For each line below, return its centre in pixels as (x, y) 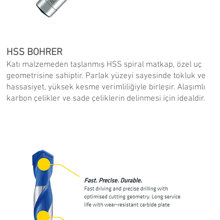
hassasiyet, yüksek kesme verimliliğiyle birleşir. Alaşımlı (106, 87)
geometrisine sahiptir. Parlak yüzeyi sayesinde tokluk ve (106, 76)
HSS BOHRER (34, 53)
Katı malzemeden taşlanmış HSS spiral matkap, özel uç (104, 65)
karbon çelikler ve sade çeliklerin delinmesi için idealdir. (106, 99)
